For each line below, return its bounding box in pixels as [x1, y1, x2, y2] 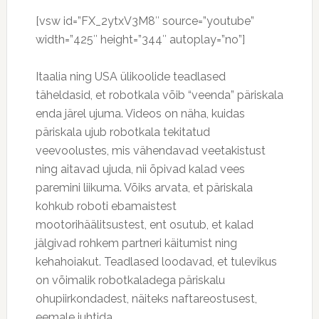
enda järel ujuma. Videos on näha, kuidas [35, 107, 245, 120]
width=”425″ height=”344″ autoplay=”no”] [35, 33, 245, 46]
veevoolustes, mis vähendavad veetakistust [35, 144, 266, 157]
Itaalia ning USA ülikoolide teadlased [35, 70, 226, 83]
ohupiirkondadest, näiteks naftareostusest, [35, 292, 257, 305]
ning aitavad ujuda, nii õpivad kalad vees [35, 162, 245, 176]
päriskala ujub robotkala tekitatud [35, 125, 210, 139]
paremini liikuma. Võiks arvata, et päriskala [35, 181, 253, 194]
